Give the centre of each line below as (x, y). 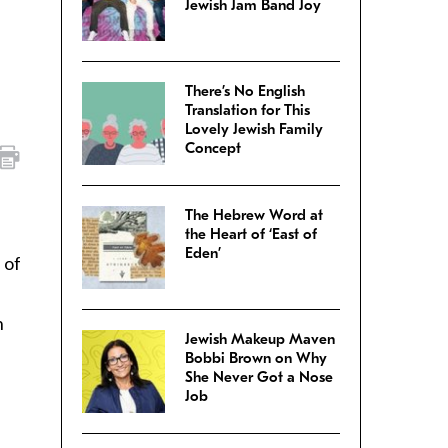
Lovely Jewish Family (254, 129)
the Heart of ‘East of (251, 234)
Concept (213, 148)
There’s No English (245, 91)
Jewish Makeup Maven (260, 339)
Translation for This (247, 110)
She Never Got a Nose (259, 377)
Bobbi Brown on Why (256, 358)
